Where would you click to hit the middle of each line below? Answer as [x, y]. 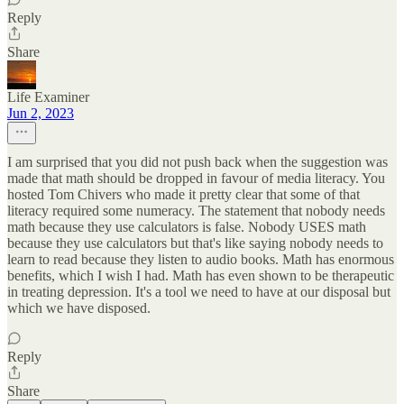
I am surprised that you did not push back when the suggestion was [197, 162]
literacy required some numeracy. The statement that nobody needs [196, 211]
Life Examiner [48, 97]
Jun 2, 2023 [41, 114]
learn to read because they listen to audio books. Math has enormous [201, 260]
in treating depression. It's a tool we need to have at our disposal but [199, 292]
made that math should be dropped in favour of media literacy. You [196, 179]
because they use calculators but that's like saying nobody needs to [195, 243]
